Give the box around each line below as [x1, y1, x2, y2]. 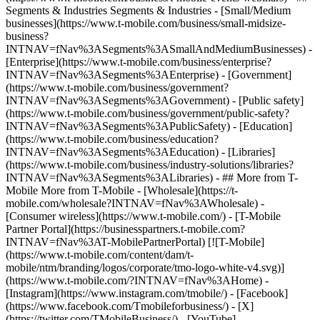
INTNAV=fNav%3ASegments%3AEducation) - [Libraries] [6, 146, 275, 158]
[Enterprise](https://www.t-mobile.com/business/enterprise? [6, 56, 271, 68]
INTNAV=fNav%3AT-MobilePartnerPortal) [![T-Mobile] [6, 236, 264, 248]
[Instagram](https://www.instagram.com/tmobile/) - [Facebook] [6, 287, 288, 299]
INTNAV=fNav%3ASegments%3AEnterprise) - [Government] [6, 69, 291, 81]
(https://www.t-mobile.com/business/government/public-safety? [6, 107, 289, 119]
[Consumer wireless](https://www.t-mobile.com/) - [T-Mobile [6, 210, 281, 222]
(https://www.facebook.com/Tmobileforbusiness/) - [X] [6, 300, 254, 312]
